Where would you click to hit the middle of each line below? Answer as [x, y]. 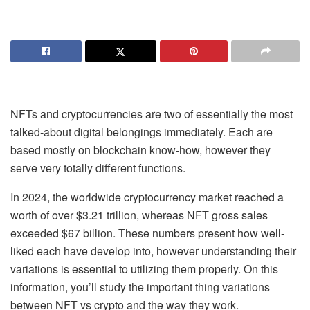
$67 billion [87, 233]
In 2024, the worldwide [67, 197]
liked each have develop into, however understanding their [153, 251]
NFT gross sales [227, 215]
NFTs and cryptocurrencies [76, 114]
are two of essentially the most [218, 114]
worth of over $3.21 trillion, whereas [99, 215]
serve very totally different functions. [98, 168]
